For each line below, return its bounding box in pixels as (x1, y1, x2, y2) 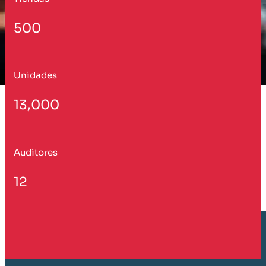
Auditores (13, 146, 58, 158)
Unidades (13, 69, 57, 81)
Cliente (19, 239, 67, 255)
